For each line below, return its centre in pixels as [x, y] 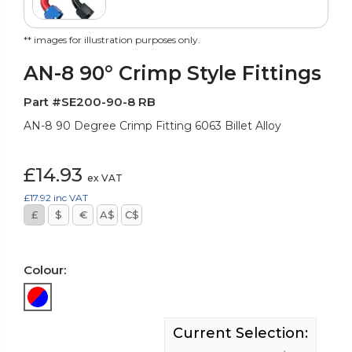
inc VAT [71, 197]
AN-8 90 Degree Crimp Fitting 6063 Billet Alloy [152, 125]
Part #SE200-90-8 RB [90, 101]
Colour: [45, 269]
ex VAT [105, 178]
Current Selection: [240, 333]
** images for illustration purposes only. [112, 39]
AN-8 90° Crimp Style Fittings [172, 73]
